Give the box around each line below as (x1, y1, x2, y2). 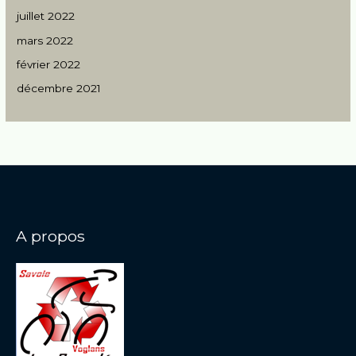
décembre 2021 (17, 82, 102, 95)
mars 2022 (17, 33, 74, 47)
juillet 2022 (17, 10, 75, 23)
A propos (16, 226, 85, 246)
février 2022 (17, 57, 81, 71)
